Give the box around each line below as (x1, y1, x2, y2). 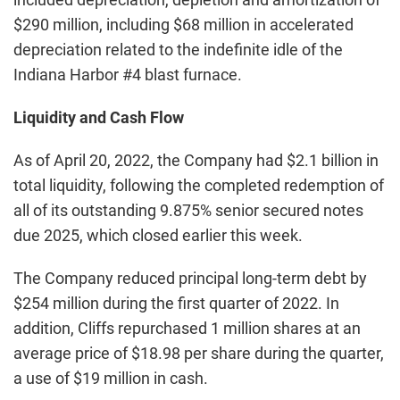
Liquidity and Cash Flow (13, 108, 184, 127)
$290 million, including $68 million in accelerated (13, 15, 354, 34)
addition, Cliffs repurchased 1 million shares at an (13, 319, 361, 337)
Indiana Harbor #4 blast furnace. (13, 65, 242, 84)
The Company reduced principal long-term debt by (13, 269, 367, 287)
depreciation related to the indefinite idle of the (13, 40, 343, 59)
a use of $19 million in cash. (13, 369, 208, 387)
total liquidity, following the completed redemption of (13, 176, 384, 195)
